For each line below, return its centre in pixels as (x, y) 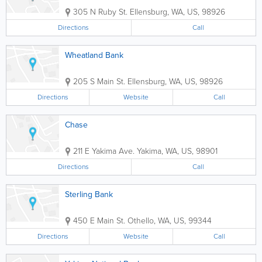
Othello (141, 221)
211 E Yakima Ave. (104, 151)
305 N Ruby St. (100, 12)
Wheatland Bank (94, 55)
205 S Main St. (99, 82)
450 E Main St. (99, 221)
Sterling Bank (89, 194)
